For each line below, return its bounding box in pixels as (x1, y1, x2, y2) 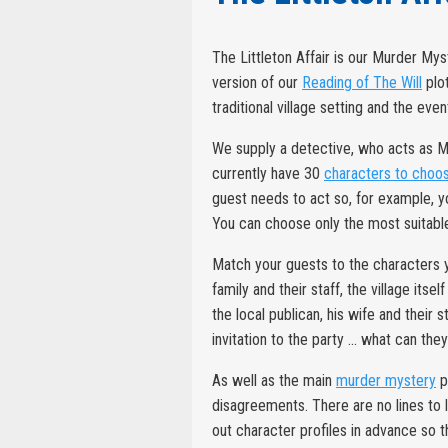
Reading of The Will (302, 72, 422, 92)
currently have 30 (212, 163, 324, 183)
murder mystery (336, 370, 436, 390)
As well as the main (212, 370, 336, 390)
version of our (212, 72, 302, 92)
